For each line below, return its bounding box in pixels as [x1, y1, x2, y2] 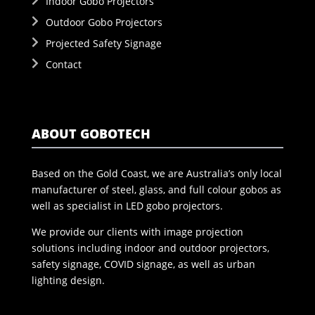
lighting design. [31, 274, 105, 288]
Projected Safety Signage [45, 37, 162, 51]
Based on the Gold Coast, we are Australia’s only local [31, 167, 282, 181]
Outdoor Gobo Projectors [45, 15, 162, 30]
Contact [45, 58, 82, 72]
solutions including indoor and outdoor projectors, [31, 241, 269, 255]
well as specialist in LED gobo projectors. [31, 199, 223, 213]
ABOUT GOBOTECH [31, 125, 150, 143]
